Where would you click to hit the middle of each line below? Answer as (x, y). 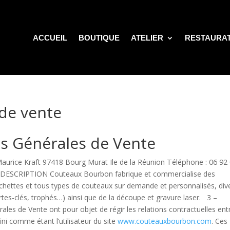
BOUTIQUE (99, 38)
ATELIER (147, 38)
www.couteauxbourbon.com (165, 221)
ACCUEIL (50, 38)
